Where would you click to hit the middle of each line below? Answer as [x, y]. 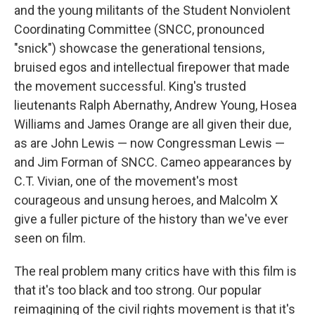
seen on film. [50, 238]
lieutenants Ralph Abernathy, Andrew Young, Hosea [155, 105]
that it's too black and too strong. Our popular [138, 290]
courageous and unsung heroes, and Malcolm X [146, 200]
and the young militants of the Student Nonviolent [152, 11]
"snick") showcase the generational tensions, [139, 49]
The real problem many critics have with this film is [155, 271]
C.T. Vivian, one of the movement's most [126, 181]
